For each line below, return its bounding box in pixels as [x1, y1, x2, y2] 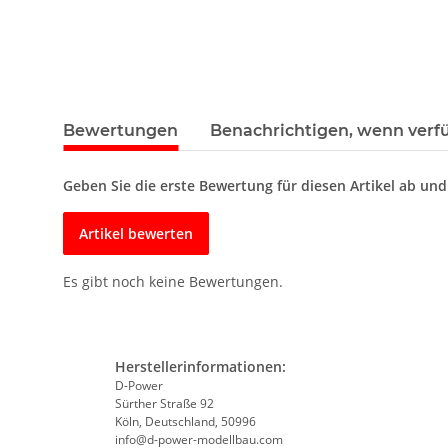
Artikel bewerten [79, 224, 193, 244]
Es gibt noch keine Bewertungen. [63, 272, 283, 292]
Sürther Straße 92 [114, 395, 214, 413]
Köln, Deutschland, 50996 [114, 413, 256, 431]
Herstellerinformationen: [114, 357, 286, 377]
